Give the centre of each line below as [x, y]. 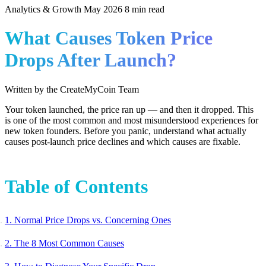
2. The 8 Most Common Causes [64, 243]
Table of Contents [76, 186]
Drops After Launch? [91, 60]
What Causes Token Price [109, 38]
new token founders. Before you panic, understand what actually [126, 131]
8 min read [145, 9]
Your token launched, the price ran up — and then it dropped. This [129, 109]
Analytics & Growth [43, 9]
